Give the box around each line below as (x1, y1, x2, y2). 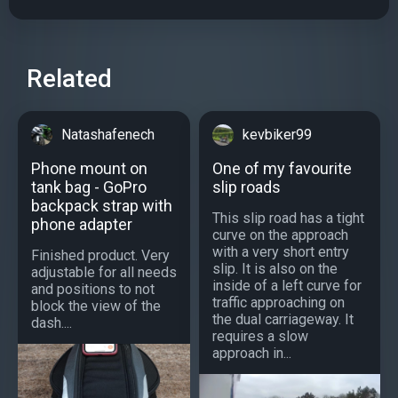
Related (27, 63, 112, 93)
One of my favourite (212, 158, 352, 178)
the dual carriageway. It (212, 310, 354, 328)
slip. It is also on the (212, 259, 338, 277)
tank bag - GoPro (31, 177, 147, 196)
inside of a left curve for (212, 276, 362, 294)
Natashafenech (61, 125, 155, 143)
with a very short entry (212, 243, 349, 260)
